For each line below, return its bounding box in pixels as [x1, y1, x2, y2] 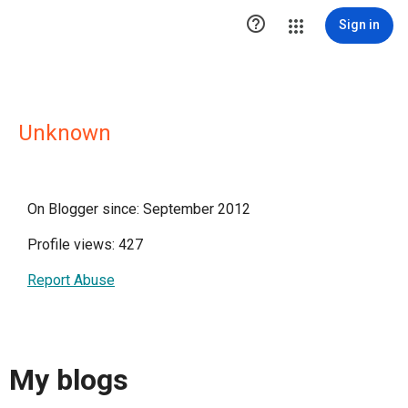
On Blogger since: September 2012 [27, 200, 250, 218]
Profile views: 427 [27, 236, 143, 253]
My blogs [9, 362, 128, 398]
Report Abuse [27, 271, 115, 289]
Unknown [18, 120, 111, 146]
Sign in [339, 17, 380, 32]
